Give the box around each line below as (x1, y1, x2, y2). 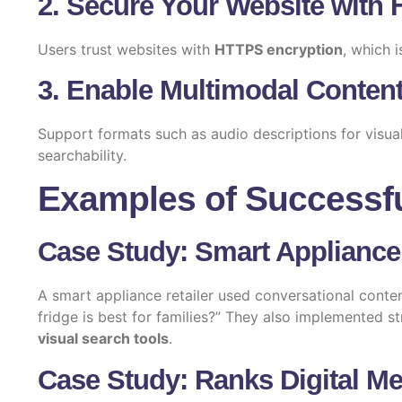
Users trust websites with (38, 39, 214, 58)
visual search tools (38, 329, 169, 348)
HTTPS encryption (214, 39, 343, 58)
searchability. (38, 145, 127, 164)
